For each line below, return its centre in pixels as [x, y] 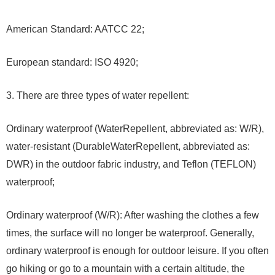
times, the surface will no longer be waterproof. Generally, [130, 233]
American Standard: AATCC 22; [75, 29]
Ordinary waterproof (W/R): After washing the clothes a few [133, 215]
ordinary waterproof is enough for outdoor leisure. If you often [137, 251]
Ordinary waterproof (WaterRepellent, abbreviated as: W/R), [135, 129]
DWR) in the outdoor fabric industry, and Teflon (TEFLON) [131, 165]
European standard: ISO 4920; [72, 63]
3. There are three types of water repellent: [98, 96]
